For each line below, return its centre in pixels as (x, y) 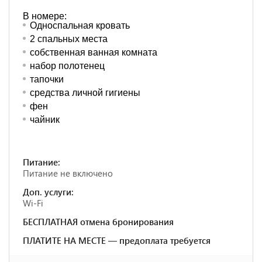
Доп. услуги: (48, 192)
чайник (45, 120)
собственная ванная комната (94, 52)
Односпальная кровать (80, 25)
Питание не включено (68, 173)
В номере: (45, 16)
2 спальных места (69, 39)
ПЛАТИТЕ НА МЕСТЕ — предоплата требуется (117, 240)
